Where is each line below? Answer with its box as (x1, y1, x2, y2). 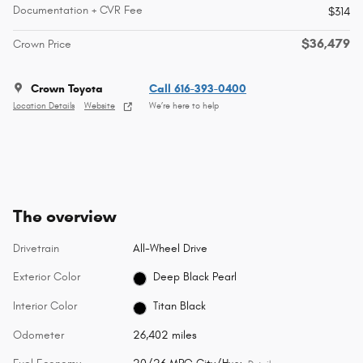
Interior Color (13, 298, 77, 313)
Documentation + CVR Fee (13, 2, 143, 17)
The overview (13, 205, 116, 227)
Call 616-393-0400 (149, 81, 246, 96)
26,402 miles (132, 328, 197, 343)
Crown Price (13, 36, 71, 51)
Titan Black (153, 299, 207, 314)
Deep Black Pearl (153, 270, 237, 284)
